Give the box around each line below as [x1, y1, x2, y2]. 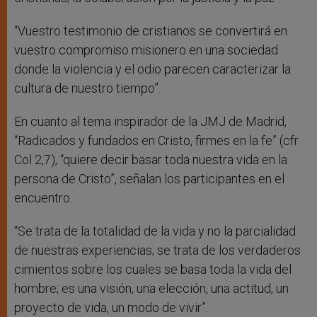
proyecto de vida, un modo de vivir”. [14, 300, 208, 316]
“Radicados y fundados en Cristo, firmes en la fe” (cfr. [14, 133, 300, 149]
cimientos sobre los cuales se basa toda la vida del [14, 262, 292, 277]
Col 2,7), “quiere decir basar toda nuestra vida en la [14, 152, 287, 168]
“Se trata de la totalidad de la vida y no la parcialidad [14, 224, 296, 239]
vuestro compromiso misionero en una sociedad [14, 42, 278, 58]
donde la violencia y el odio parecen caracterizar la [14, 62, 291, 77]
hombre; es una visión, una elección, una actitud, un [14, 281, 289, 296]
